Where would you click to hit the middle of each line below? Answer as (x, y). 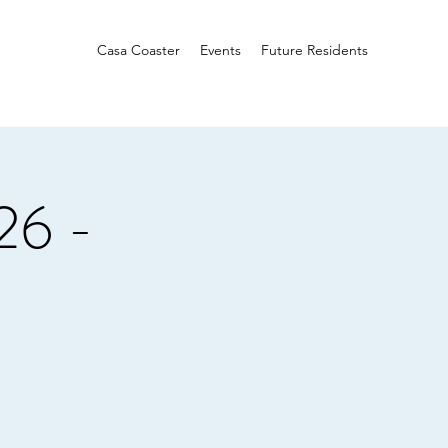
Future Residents (314, 50)
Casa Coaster (138, 50)
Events (220, 50)
